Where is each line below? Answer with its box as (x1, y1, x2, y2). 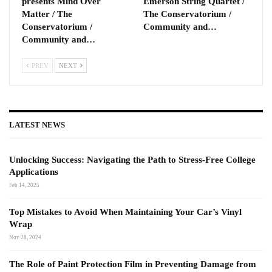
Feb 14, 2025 (9, 182, 39, 188)
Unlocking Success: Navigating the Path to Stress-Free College (9, 154, 256, 165)
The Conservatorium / (143, 9, 231, 19)
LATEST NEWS (9, 120, 65, 130)
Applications (9, 166, 58, 177)
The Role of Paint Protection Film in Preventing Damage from (9, 259, 256, 269)
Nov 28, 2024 (9, 234, 41, 240)
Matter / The (22, 9, 72, 19)
